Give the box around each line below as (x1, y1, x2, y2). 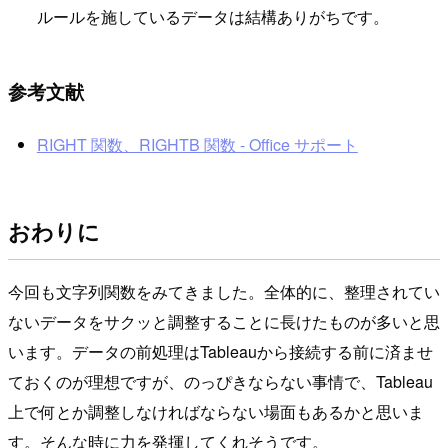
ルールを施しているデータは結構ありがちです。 (36, 4, 389, 28)
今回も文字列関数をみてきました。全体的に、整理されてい (8, 280, 440, 304)
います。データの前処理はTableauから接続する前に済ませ (8, 340, 433, 364)
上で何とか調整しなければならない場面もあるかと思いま (8, 400, 424, 424)
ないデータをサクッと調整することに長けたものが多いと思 (8, 310, 440, 334)
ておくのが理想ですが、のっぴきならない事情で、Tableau (8, 370, 433, 394)
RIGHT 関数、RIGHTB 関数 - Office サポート (36, 133, 358, 157)
